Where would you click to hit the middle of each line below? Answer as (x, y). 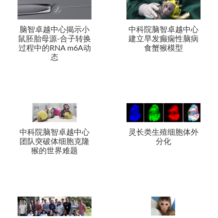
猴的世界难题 (54, 151)
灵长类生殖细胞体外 (163, 133)
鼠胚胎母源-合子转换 (54, 39)
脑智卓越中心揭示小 (54, 29)
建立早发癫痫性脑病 (163, 39)
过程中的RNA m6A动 (54, 48)
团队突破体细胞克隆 (54, 142)
